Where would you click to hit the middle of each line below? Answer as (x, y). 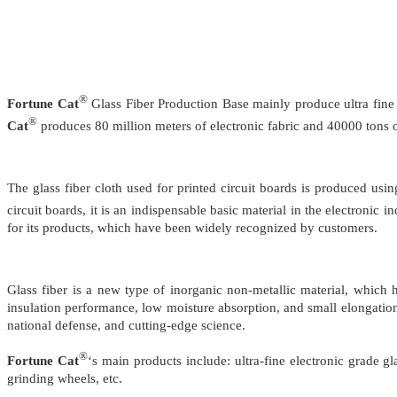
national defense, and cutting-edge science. (126, 326)
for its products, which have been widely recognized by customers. (192, 228)
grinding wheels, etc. (65, 379)
